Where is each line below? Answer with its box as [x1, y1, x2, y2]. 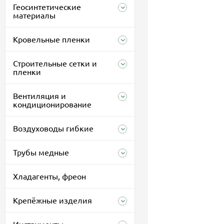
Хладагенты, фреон [13, 171, 86, 181]
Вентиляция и [13, 90, 66, 100]
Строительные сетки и [13, 58, 97, 68]
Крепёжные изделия [13, 195, 92, 205]
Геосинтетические [13, 1, 81, 11]
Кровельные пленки [13, 34, 90, 44]
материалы [13, 10, 55, 20]
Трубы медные [13, 147, 69, 157]
